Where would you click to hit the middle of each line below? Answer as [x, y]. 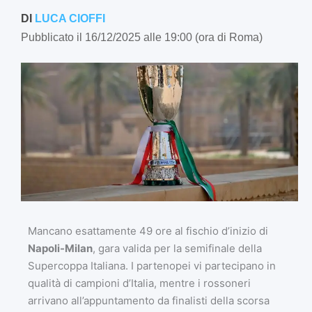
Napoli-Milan [60, 248]
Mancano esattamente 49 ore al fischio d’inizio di [148, 231]
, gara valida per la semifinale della [177, 248]
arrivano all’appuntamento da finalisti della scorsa [149, 300]
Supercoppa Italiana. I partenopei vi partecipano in [152, 265]
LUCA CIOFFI [70, 18]
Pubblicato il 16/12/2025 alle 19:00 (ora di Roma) [142, 37]
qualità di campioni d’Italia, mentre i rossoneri [139, 283]
